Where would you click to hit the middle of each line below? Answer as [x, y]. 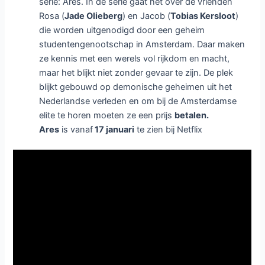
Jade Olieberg [94, 16]
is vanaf [76, 130]
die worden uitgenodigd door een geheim [122, 30]
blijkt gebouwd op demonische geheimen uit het [136, 87]
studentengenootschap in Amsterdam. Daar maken [142, 45]
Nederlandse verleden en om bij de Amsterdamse [138, 101]
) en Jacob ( [147, 16]
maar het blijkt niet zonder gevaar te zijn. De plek [136, 73]
